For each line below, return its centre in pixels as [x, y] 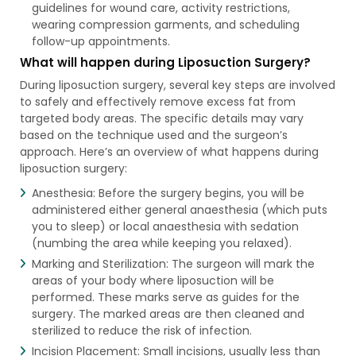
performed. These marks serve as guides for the [165, 297]
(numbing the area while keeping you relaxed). [161, 243]
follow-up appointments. [101, 41]
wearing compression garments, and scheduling [165, 24]
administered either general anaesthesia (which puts [179, 209]
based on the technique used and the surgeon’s [153, 135]
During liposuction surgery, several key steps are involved [177, 85]
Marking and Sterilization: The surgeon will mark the [173, 263]
